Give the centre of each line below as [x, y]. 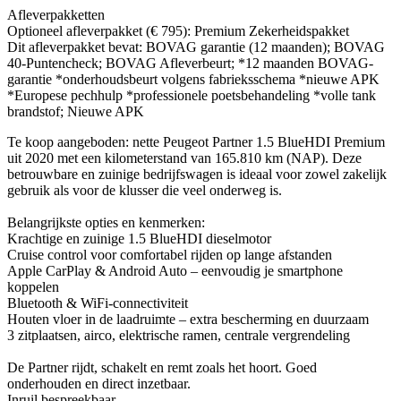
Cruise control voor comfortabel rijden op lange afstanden [170, 255]
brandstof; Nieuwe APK [76, 112]
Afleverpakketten [56, 15]
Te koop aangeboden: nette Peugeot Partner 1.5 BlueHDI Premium [196, 142]
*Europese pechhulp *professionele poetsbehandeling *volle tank [192, 96]
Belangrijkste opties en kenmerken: [106, 223]
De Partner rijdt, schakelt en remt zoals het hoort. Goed [162, 368]
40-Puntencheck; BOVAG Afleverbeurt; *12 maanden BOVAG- [190, 64]
